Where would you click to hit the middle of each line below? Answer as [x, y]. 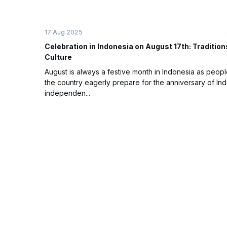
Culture [58, 57]
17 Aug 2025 [64, 32]
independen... [67, 93]
